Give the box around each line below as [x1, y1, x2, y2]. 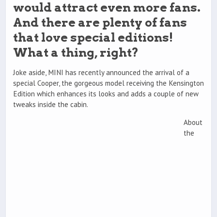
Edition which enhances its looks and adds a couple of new [13, 89, 199, 99]
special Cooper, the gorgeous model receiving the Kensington [13, 78, 204, 88]
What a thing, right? [13, 46, 139, 60]
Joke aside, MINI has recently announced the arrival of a [13, 68, 189, 77]
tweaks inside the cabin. [13, 100, 88, 109]
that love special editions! [13, 31, 173, 45]
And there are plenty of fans [13, 15, 187, 30]
